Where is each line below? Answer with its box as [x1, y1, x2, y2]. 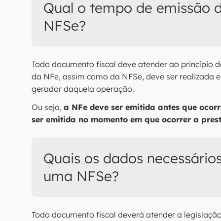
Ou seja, [32, 102, 64, 112]
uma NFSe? [43, 167, 123, 184]
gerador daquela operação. [32, 84, 136, 94]
